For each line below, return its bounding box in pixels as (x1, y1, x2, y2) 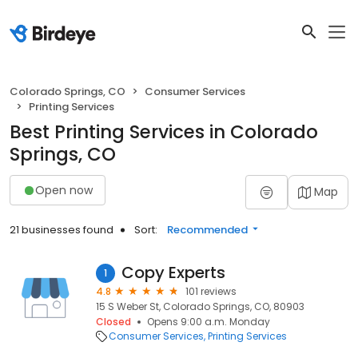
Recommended (167, 222, 248, 237)
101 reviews (185, 284, 237, 298)
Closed (96, 315, 131, 328)
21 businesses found (10, 222, 113, 237)
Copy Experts (121, 261, 225, 284)
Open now (35, 181, 93, 198)
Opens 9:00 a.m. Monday (147, 315, 270, 328)
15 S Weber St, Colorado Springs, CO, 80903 (96, 300, 304, 313)
